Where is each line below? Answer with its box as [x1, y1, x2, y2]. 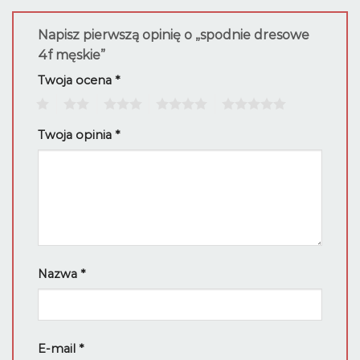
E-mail [38, 341, 79, 356]
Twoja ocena [38, 72, 115, 88]
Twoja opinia [38, 128, 115, 143]
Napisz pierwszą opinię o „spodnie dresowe [38, 27, 309, 43]
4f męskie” [38, 47, 108, 63]
